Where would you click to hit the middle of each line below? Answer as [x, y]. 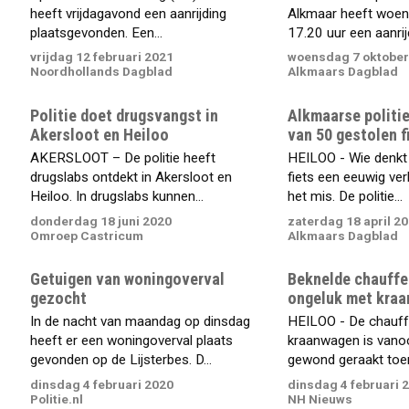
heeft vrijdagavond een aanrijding [129, 13]
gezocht [59, 299]
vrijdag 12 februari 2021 [102, 57]
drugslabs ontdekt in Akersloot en [131, 178]
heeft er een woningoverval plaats [132, 341]
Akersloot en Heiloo [100, 134]
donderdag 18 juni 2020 [101, 220]
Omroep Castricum [87, 235]
